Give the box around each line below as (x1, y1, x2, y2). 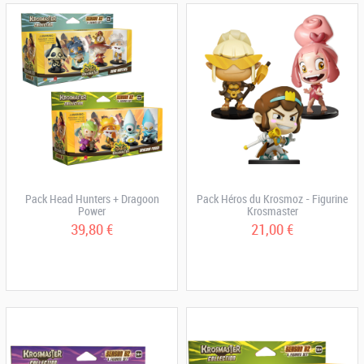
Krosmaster (246, 203, 298, 219)
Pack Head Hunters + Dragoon (24, 191, 159, 206)
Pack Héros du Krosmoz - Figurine (197, 191, 348, 206)
